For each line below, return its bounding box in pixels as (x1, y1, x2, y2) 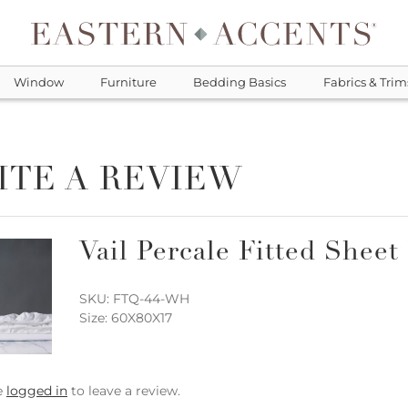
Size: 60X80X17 (79, 309, 172, 326)
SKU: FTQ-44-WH (79, 290, 189, 307)
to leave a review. (67, 382, 180, 399)
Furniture (99, 76, 157, 89)
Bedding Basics (193, 76, 287, 89)
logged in (6, 382, 67, 399)
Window (13, 76, 64, 89)
